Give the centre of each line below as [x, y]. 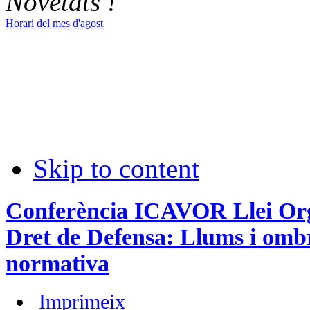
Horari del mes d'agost [54, 23]
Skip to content [116, 168]
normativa [57, 263]
